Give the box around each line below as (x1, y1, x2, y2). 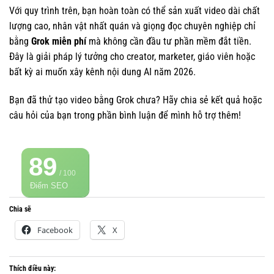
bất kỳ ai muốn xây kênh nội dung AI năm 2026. (9, 66, 196, 78)
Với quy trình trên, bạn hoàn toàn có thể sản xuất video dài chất (9, 5, 260, 17)
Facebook (37, 224, 73, 235)
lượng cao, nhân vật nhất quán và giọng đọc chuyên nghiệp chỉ (9, 20, 256, 32)
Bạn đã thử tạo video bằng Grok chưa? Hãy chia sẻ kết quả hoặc (9, 94, 262, 106)
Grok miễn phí (31, 35, 86, 48)
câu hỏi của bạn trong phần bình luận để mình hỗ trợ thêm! (9, 109, 241, 121)
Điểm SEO (30, 180, 68, 190)
